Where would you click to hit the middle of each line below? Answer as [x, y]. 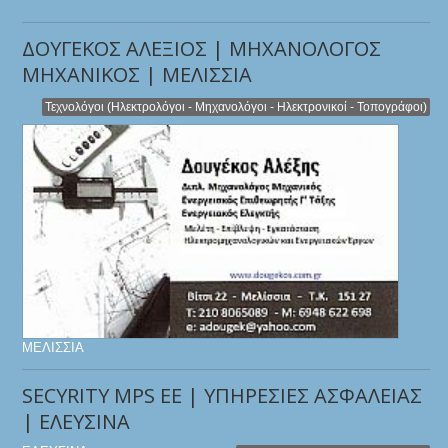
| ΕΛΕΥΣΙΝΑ [76, 422]
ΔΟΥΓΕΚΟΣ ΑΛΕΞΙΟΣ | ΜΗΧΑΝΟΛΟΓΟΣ [202, 48]
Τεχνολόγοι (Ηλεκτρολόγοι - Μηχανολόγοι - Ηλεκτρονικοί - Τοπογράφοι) [236, 107]
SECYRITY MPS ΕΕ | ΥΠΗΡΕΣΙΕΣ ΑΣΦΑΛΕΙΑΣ [222, 396]
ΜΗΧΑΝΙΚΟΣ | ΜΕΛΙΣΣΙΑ [137, 74]
